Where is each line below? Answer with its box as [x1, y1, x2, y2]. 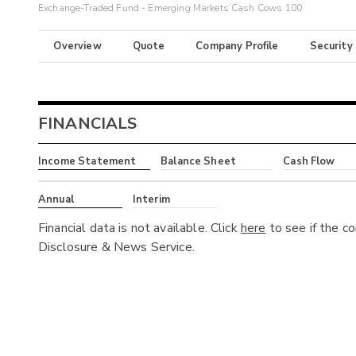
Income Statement [38, 154, 137, 169]
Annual [38, 192, 74, 207]
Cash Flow [283, 154, 335, 169]
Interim [132, 192, 170, 207]
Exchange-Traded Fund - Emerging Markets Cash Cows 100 [38, 2, 302, 15]
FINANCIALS [38, 113, 137, 135]
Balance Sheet [161, 154, 237, 169]
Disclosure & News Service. [38, 238, 195, 256]
